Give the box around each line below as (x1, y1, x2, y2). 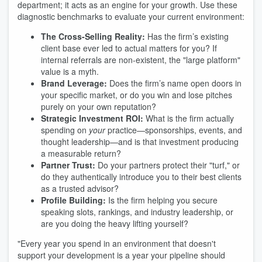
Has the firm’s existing (145, 30, 229, 42)
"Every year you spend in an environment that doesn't (18, 237, 216, 249)
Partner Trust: (41, 159, 95, 171)
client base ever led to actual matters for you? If (41, 42, 217, 54)
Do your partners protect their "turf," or (95, 159, 240, 171)
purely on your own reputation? (41, 101, 156, 112)
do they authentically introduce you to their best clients (41, 171, 242, 182)
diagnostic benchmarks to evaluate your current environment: (18, 11, 244, 22)
